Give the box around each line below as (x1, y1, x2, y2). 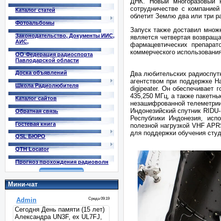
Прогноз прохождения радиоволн (15, 158, 109, 165)
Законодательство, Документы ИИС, (15, 32, 114, 38)
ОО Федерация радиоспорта (15, 51, 93, 57)
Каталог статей (15, 7, 55, 13)
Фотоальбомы (15, 19, 54, 26)
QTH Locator (15, 146, 49, 152)
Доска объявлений (15, 70, 67, 76)
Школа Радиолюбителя (15, 82, 78, 89)
